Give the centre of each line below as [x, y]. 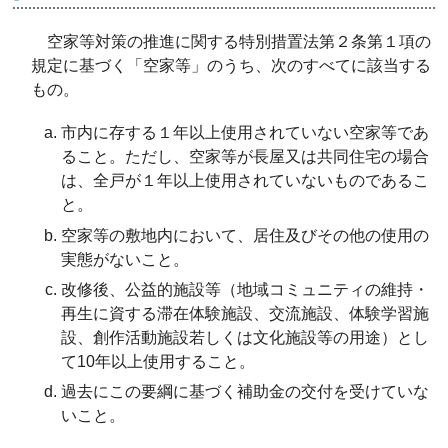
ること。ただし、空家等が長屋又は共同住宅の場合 [245, 157]
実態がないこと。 [125, 259]
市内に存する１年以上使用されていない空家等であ [245, 133]
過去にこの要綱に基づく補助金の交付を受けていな [245, 392]
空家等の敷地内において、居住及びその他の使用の [245, 235]
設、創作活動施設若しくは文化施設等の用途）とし [245, 337]
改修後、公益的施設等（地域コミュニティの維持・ [245, 289]
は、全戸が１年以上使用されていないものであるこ [245, 181]
